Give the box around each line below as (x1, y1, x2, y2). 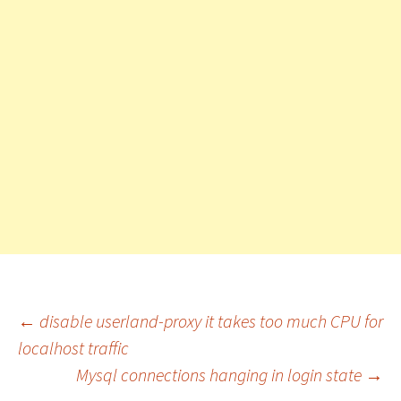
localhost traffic (18, 337, 129, 359)
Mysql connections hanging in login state (76, 363, 365, 386)
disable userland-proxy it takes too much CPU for (36, 310, 383, 332)
